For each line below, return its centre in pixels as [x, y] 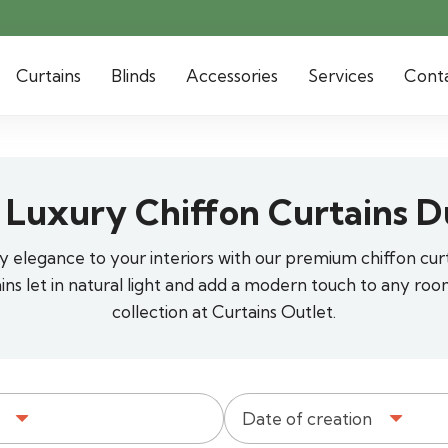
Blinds [133, 75]
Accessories [231, 75]
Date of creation [307, 418]
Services [340, 75]
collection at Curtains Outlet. [224, 311]
